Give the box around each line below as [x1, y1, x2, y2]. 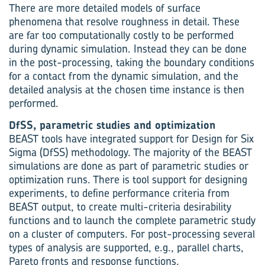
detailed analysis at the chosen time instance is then [9, 82, 244, 97]
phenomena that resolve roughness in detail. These [9, 14, 240, 29]
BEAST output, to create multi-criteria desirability [9, 199, 231, 214]
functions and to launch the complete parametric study [9, 213, 256, 228]
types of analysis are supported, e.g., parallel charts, [9, 240, 244, 255]
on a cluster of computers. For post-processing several [9, 227, 255, 241]
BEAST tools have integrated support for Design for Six [9, 131, 254, 146]
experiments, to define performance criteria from [9, 186, 230, 201]
